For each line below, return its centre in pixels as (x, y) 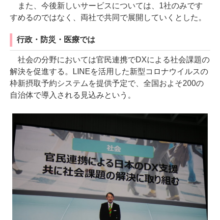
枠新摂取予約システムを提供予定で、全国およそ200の (107, 83)
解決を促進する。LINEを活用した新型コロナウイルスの (109, 71)
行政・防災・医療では (56, 39)
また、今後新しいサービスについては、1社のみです (106, 5)
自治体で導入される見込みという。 (73, 95)
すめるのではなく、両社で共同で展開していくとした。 (108, 17)
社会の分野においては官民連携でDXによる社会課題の (110, 59)
